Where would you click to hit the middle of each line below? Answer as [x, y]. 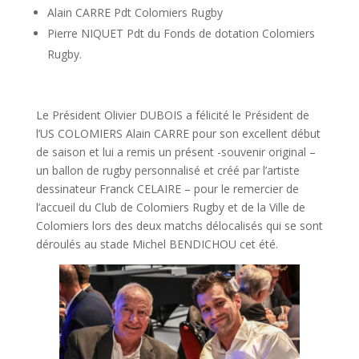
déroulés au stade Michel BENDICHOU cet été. [157, 244]
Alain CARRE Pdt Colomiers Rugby [135, 12]
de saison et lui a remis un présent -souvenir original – [175, 151]
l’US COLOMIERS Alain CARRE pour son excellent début [178, 133]
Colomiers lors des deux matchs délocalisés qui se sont [179, 225]
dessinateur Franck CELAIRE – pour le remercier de [167, 188]
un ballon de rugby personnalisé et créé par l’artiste [167, 170]
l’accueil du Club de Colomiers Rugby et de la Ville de [170, 207]
